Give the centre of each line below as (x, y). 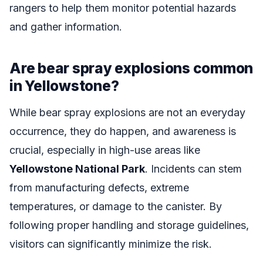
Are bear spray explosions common (131, 68)
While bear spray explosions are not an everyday (127, 112)
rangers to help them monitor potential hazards (123, 8)
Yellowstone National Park (77, 168)
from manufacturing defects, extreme (99, 187)
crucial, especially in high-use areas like (105, 150)
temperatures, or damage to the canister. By (116, 206)
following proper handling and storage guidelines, (129, 225)
